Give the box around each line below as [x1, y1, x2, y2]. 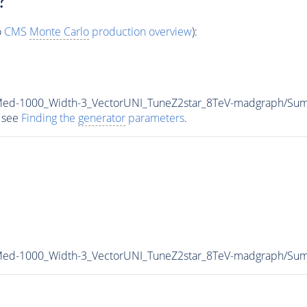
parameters [125, 110, 184, 125]
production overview [88, 23, 192, 39]
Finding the [21, 110, 78, 125]
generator [77, 110, 125, 125]
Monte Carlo [29, 23, 89, 39]
